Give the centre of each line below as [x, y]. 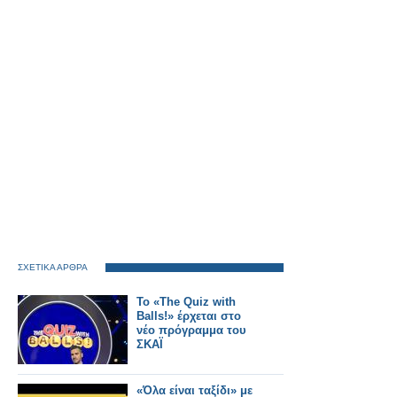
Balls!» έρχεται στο [189, 316]
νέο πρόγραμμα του [191, 330]
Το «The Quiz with [186, 302]
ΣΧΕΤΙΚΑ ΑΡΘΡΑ [53, 267]
